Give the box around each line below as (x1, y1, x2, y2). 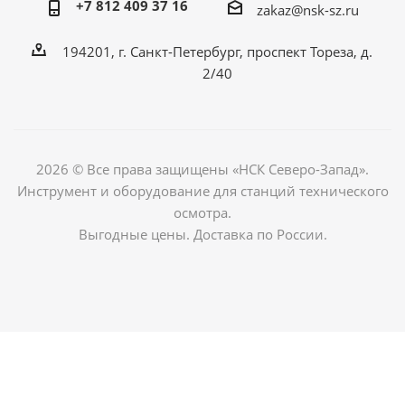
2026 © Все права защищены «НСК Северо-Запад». (36, 159, 369, 178)
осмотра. (174, 202, 231, 221)
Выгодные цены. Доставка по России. (78, 224, 327, 243)
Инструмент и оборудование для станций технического (16, 181, 389, 200)
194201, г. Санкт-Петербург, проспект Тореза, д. (61, 42, 372, 61)
